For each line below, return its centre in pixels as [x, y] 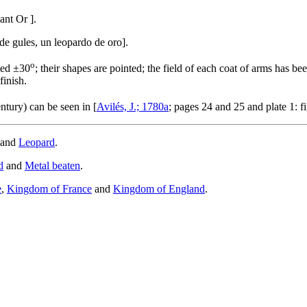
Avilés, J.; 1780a [133, 107]
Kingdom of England [159, 189]
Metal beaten [52, 166]
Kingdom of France [49, 189]
